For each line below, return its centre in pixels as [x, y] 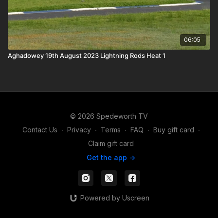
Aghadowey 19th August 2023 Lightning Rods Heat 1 [87, 55]
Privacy [79, 130]
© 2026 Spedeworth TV [109, 116]
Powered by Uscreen [115, 198]
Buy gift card [173, 130]
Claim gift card [111, 143]
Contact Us [40, 130]
